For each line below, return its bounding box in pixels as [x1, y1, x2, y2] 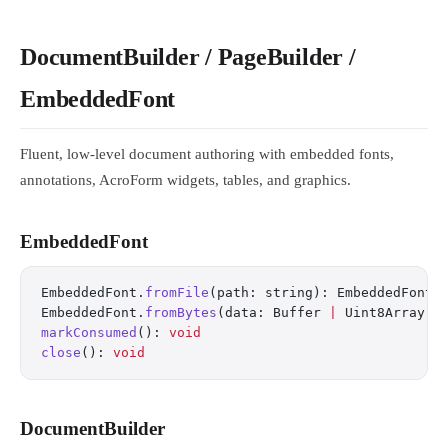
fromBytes [145, 305, 217, 320]
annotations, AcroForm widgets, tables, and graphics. [20, 172, 351, 188]
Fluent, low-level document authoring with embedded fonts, [20, 146, 394, 162]
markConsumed [41, 325, 137, 340]
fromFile [145, 285, 209, 300]
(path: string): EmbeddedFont [209, 285, 433, 300]
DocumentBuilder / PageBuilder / [20, 44, 356, 70]
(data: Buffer [217, 305, 329, 320]
